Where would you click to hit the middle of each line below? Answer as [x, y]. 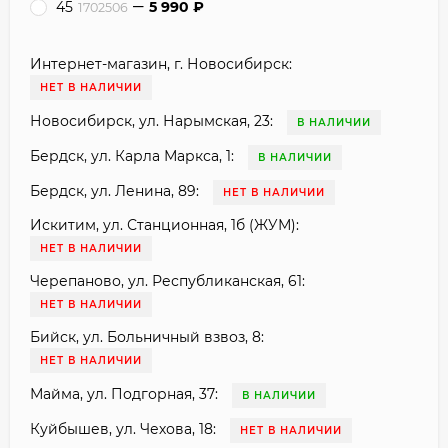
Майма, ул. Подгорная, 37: [124, 393]
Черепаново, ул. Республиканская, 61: [167, 280]
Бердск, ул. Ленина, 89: [114, 190]
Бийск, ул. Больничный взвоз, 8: [147, 336]
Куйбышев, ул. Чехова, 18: [123, 428]
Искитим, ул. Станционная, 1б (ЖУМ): [164, 224]
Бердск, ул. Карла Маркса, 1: [132, 155]
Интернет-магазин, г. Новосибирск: [161, 63]
